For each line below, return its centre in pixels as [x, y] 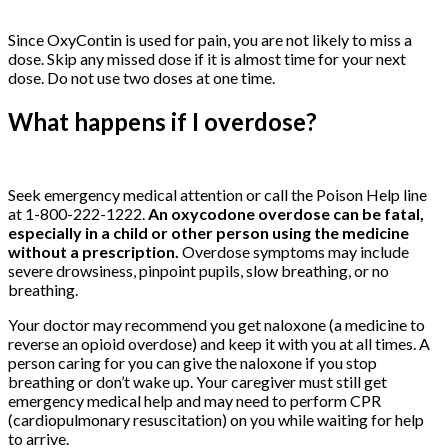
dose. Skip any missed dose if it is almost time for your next [207, 59]
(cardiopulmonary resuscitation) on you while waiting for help [216, 419]
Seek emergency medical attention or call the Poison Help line [217, 194]
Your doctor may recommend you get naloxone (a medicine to [216, 324]
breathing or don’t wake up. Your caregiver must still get [197, 381]
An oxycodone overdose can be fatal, [286, 213]
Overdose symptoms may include [294, 251]
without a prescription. [93, 251]
